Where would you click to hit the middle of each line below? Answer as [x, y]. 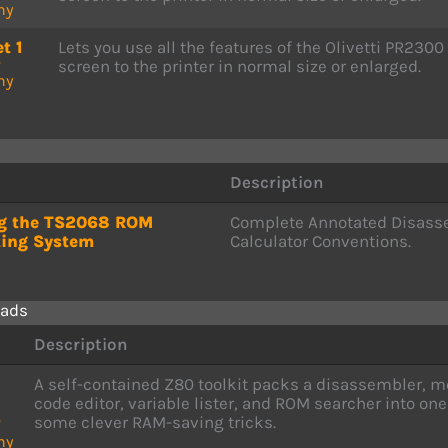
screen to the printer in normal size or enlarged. [239, 66]
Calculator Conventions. [320, 241]
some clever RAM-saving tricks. [155, 422]
